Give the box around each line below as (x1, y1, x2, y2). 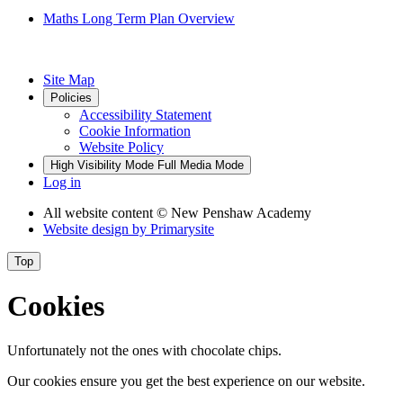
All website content (43, 204, 157, 220)
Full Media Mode (157, 157, 244, 172)
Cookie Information (79, 122, 191, 139)
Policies (50, 90, 92, 104)
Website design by (43, 220, 150, 237)
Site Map (43, 71, 94, 87)
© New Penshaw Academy (157, 204, 311, 220)
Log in (43, 174, 81, 190)
